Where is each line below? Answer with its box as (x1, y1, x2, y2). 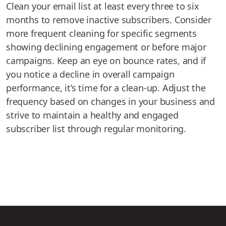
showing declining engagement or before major (6, 41, 206, 53)
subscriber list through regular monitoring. (6, 123, 186, 135)
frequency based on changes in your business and (6, 95, 215, 108)
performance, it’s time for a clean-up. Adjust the (6, 82, 206, 94)
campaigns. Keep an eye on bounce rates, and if (6, 54, 206, 67)
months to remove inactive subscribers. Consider (6, 14, 212, 26)
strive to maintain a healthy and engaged (6, 109, 179, 122)
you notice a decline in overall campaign (6, 68, 175, 81)
